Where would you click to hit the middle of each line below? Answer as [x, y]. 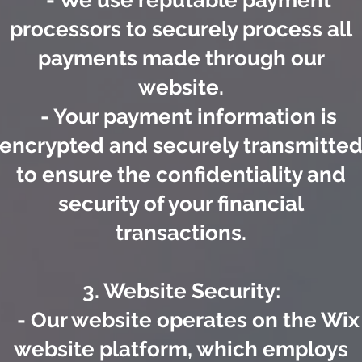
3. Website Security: [181, 291]
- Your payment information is [181, 117]
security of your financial [181, 204]
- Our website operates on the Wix [181, 320]
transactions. [181, 233]
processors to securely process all [181, 29]
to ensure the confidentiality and [181, 175]
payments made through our [181, 59]
